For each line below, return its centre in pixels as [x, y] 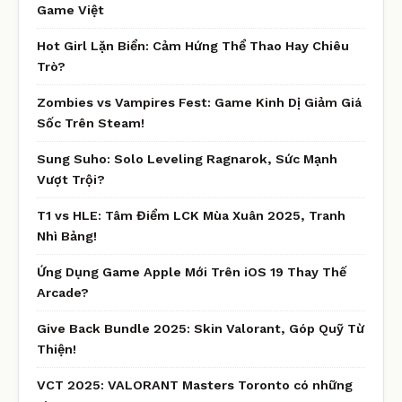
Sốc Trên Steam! [91, 122]
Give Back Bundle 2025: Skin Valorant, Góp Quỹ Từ [201, 328]
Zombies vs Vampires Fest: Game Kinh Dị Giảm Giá [199, 102]
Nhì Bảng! [67, 236]
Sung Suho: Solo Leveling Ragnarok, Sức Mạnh [187, 158]
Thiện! [57, 349]
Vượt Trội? [71, 179]
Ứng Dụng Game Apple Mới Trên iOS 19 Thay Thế [192, 271]
